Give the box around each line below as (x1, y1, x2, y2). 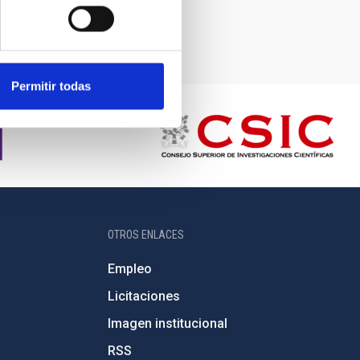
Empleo (107, 261, 152, 276)
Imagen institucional (107, 316, 227, 331)
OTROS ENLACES (107, 228, 184, 241)
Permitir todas (11, 79, 91, 93)
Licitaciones (107, 288, 180, 304)
